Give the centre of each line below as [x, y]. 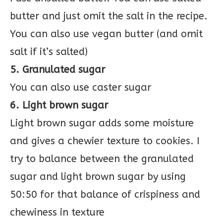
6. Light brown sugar [59, 105]
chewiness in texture [57, 212]
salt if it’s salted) [49, 52]
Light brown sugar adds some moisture [102, 123]
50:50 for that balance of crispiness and [105, 194]
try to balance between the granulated [102, 159]
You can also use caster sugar [81, 87]
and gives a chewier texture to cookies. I [105, 141]
